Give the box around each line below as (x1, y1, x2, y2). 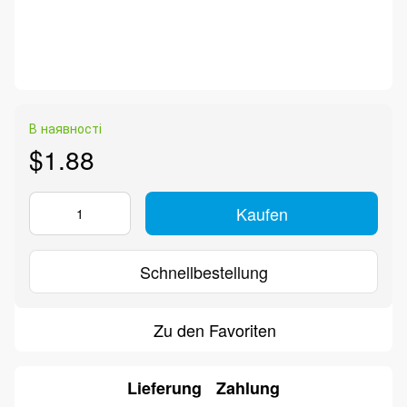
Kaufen (235, 202, 288, 226)
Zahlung (216, 375, 280, 400)
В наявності (29, 119, 102, 138)
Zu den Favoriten (153, 318, 276, 342)
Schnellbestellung (139, 259, 268, 283)
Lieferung (127, 375, 202, 400)
